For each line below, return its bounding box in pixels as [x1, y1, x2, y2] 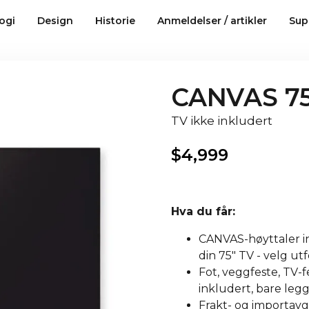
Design [37, 14, 73, 27]
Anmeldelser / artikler [157, 14, 267, 27]
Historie [94, 14, 135, 27]
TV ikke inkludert [171, 114, 272, 128]
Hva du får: [171, 205, 239, 218]
